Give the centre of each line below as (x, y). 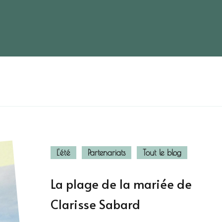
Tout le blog (162, 152)
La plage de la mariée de (121, 184)
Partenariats (106, 152)
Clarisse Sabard (95, 204)
